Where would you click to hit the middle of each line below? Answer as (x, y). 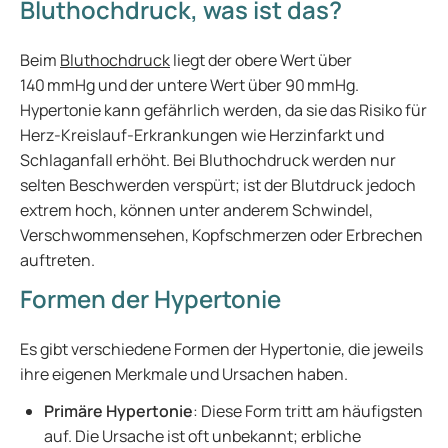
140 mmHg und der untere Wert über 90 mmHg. (189, 85)
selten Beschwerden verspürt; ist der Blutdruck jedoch (218, 185)
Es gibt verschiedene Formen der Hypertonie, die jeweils (221, 349)
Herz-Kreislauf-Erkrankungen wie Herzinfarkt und (202, 135)
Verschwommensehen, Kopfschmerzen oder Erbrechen (221, 235)
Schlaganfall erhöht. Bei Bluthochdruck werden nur (208, 160)
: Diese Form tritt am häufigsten (308, 411)
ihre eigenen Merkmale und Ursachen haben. (185, 374)
